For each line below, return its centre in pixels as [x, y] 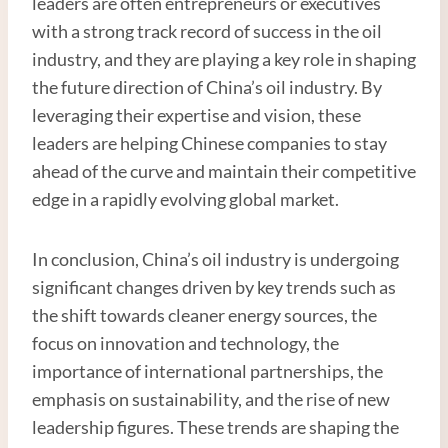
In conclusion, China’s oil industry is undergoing [215, 258]
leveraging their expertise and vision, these [196, 114]
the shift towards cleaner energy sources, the [204, 314]
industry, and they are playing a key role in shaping [224, 58]
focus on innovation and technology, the [185, 342]
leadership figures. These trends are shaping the [215, 426]
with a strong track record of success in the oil [207, 30]
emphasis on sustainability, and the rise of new [211, 398]
